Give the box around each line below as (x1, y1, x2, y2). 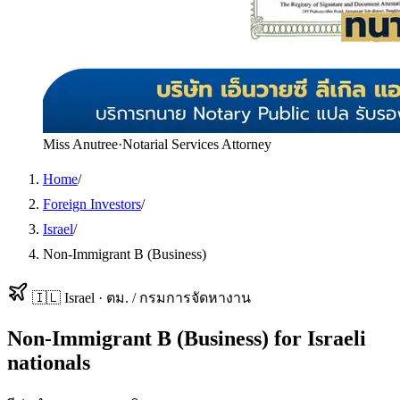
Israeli (307, 326, 366, 350)
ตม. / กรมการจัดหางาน (106, 290, 251, 305)
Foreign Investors (43, 196, 141, 212)
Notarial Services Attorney (122, 137, 271, 152)
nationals (7, 350, 90, 374)
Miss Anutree (43, 137, 118, 152)
